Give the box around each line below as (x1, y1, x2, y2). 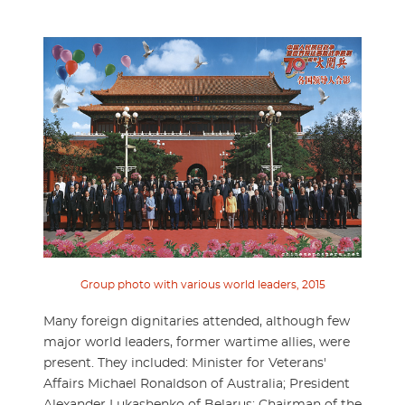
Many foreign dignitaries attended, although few (43, 315, 350, 328)
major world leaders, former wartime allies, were (43, 335, 350, 349)
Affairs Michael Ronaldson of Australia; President (43, 377, 350, 391)
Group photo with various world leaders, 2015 (80, 278, 325, 290)
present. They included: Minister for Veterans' (43, 356, 326, 370)
